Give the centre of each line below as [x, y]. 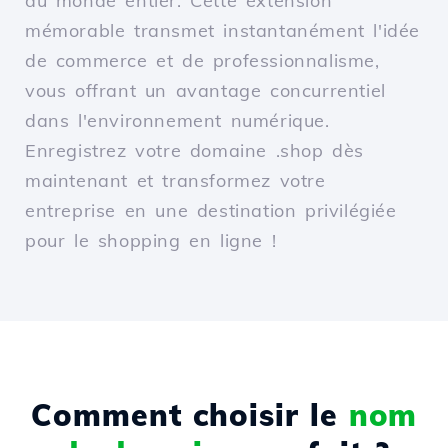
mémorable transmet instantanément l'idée [223, 31]
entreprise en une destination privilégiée [211, 211]
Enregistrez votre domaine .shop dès [195, 151]
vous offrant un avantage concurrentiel [205, 91]
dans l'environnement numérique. [177, 121]
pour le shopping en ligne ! [151, 241]
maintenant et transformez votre [175, 181]
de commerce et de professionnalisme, [202, 61]
